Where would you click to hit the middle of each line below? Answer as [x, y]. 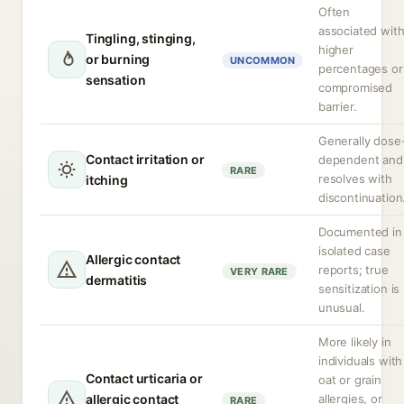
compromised [356, 87]
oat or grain [350, 380]
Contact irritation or [145, 159]
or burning [118, 59]
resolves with [355, 179]
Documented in [360, 232]
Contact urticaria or [144, 378]
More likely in [355, 342]
